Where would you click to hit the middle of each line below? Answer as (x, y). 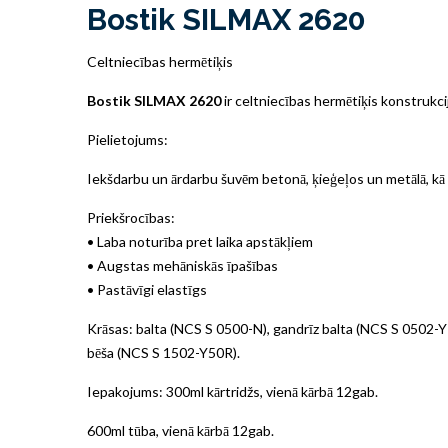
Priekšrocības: (131, 218)
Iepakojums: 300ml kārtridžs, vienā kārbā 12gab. (232, 392)
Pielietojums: (127, 140)
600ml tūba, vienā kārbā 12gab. (180, 431)
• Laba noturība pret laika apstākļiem (200, 242)
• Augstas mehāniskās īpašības (182, 266)
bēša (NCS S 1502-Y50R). (163, 353)
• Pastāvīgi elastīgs (147, 290)
